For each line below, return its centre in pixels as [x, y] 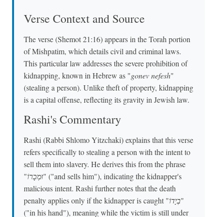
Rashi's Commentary [72, 119]
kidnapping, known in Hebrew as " [77, 75]
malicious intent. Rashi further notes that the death [100, 188]
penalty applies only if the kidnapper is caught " [96, 201]
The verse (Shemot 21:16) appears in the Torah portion [107, 39]
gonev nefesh [151, 75]
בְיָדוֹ [175, 201]
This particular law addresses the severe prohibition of [106, 63]
